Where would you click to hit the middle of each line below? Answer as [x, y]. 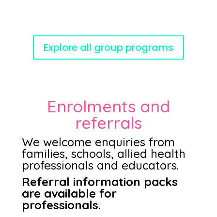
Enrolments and [108, 106]
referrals [108, 123]
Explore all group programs [108, 47]
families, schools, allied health [103, 154]
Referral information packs [100, 182]
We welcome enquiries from [98, 142]
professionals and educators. [100, 165]
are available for [69, 193]
